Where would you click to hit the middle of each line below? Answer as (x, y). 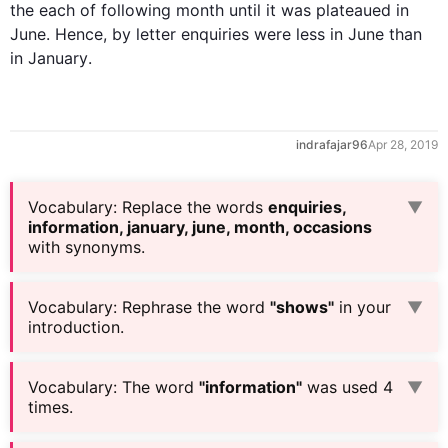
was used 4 (347, 387)
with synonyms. (86, 247)
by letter (144, 34)
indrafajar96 (332, 145)
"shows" (302, 307)
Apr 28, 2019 (403, 145)
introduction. (76, 327)
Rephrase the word (196, 307)
